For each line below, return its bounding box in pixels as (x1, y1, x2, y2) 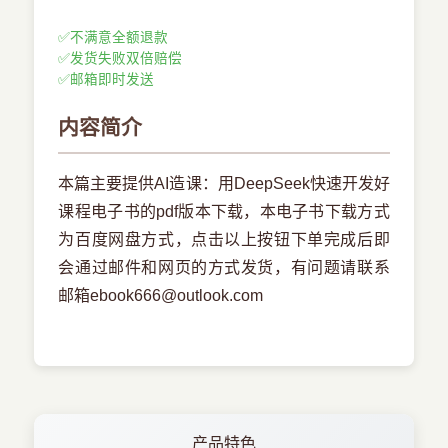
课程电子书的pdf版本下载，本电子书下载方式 (58, 203, 390, 221)
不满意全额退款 (70, 30, 169, 46)
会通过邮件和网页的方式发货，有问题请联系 (58, 259, 390, 277)
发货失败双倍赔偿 (70, 51, 183, 67)
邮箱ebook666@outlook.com (58, 287, 264, 305)
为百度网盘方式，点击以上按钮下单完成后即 (58, 231, 390, 249)
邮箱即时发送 (70, 72, 155, 88)
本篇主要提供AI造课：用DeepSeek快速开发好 (58, 175, 390, 193)
